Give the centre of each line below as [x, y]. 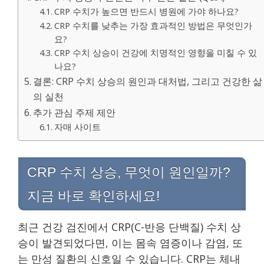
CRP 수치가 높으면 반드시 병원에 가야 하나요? [146, 11]
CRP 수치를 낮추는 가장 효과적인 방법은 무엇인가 [153, 25]
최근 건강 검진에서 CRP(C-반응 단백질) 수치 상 [129, 227]
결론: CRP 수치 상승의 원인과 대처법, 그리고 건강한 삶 [148, 81]
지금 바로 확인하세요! [93, 195]
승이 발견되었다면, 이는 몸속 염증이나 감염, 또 [130, 242]
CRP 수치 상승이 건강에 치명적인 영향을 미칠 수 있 [155, 52]
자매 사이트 [77, 126]
